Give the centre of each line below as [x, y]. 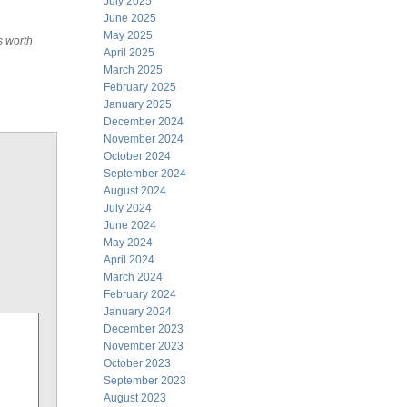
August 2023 [135, 398]
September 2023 [145, 381]
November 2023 [144, 346]
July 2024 [128, 208]
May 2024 [128, 243]
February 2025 [140, 87]
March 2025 [133, 70]
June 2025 [130, 18]
